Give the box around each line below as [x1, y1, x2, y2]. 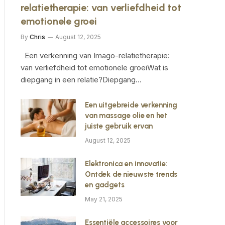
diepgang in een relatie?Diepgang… [21, 75, 142, 84]
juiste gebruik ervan [85, 122, 153, 131]
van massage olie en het [85, 111, 167, 120]
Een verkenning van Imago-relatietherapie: [21, 51, 170, 60]
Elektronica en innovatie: [85, 159, 168, 168]
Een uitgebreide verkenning [85, 100, 178, 109]
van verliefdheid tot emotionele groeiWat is [21, 63, 168, 72]
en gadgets [85, 180, 125, 189]
